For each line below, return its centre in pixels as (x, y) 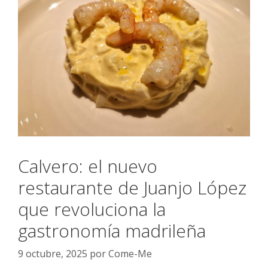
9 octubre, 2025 (53, 253)
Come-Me (130, 253)
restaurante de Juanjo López (132, 187)
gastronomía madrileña (112, 230)
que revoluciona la (92, 209)
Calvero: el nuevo (88, 166)
